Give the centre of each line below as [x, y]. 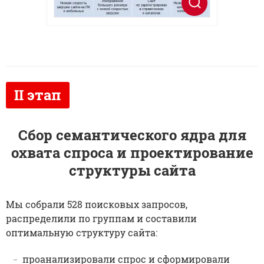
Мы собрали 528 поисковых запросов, [97, 204]
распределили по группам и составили [101, 218]
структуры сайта [132, 170]
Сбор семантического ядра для [132, 135]
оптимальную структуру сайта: [82, 232]
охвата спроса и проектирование [132, 152]
